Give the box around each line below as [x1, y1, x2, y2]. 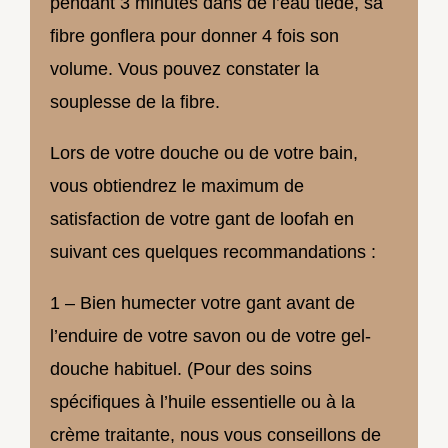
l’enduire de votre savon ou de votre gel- [50, 326, 371, 347]
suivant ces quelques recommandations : [50, 242, 376, 263]
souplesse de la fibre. [50, 92, 220, 113]
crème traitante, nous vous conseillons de [50, 425, 381, 446]
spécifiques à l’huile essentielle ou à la [50, 392, 355, 413]
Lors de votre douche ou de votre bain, [50, 143, 358, 164]
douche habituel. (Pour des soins [50, 359, 312, 380]
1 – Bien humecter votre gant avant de [50, 293, 355, 314]
